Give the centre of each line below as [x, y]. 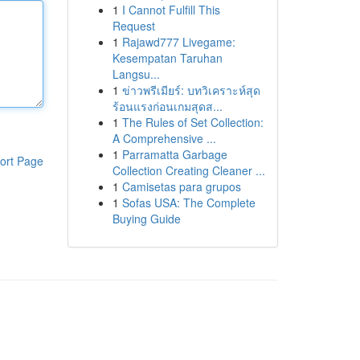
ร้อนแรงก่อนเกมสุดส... [167, 106]
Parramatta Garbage [174, 154]
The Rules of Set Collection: [192, 122]
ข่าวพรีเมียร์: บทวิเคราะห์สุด [191, 90]
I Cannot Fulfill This [171, 10]
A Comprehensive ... [164, 138]
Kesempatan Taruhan [167, 58]
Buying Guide [146, 219]
